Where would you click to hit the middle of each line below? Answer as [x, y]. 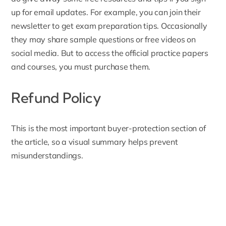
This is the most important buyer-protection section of [108, 128]
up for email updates [49, 12]
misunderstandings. [47, 156]
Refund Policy [56, 98]
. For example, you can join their [144, 12]
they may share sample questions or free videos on [103, 40]
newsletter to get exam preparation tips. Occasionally [109, 26]
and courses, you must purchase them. [81, 67]
